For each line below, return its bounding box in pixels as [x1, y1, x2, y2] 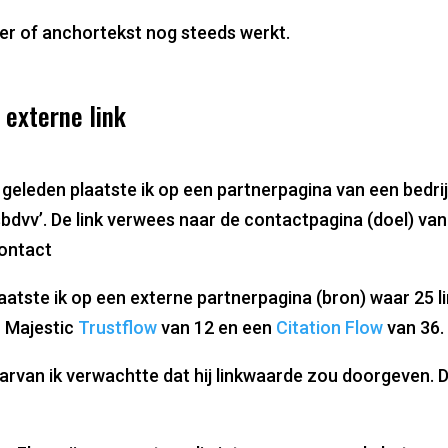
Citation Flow [276, 316, 383, 338]
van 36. [383, 316, 444, 338]
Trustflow [78, 316, 157, 338]
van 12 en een [157, 316, 276, 338]
